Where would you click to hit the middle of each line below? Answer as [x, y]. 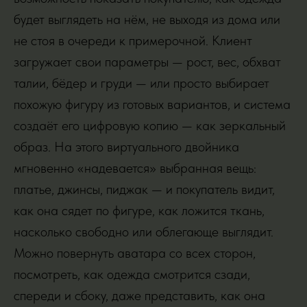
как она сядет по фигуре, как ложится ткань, [139, 210]
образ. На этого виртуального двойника [126, 147]
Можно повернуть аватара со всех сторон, [135, 253]
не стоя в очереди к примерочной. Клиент [133, 40]
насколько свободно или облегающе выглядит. [144, 232]
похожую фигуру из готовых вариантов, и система [152, 104]
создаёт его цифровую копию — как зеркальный [150, 125]
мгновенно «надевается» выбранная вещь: [135, 168]
